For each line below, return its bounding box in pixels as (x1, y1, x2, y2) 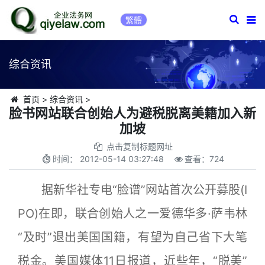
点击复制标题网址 (106, 141, 173, 151)
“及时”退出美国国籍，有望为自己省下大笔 (18, 230, 247, 244)
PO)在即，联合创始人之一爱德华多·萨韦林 (18, 206, 247, 221)
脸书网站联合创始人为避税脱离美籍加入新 (9, 105, 256, 121)
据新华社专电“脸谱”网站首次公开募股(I (18, 183, 247, 197)
